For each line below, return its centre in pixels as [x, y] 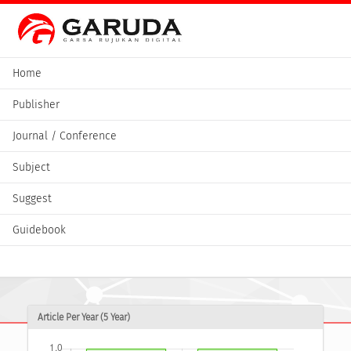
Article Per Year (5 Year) [84, 318]
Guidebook [39, 230]
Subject [31, 167]
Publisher [36, 104]
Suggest [32, 198]
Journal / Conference [65, 136]
